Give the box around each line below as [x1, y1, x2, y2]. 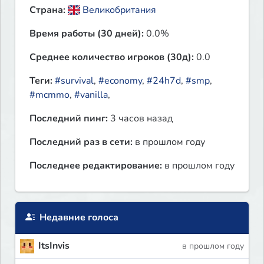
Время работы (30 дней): [29, 27, 144, 41]
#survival [55, 74, 94, 88]
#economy [98, 74, 142, 88]
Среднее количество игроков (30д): [29, 51, 194, 64]
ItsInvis [38, 239, 70, 253]
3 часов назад [108, 112, 173, 126]
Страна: [29, 4, 65, 17]
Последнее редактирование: [29, 159, 162, 173]
